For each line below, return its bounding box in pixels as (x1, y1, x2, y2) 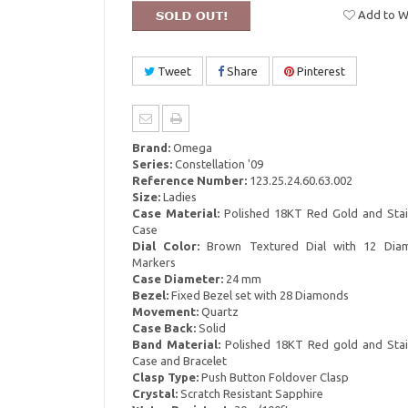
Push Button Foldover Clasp (198, 371, 349, 383)
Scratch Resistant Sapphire (177, 387, 323, 400)
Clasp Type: (131, 371, 199, 383)
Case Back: (131, 321, 196, 334)
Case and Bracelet (131, 354, 227, 367)
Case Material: (131, 207, 219, 219)
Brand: (131, 141, 170, 154)
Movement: (131, 305, 199, 318)
